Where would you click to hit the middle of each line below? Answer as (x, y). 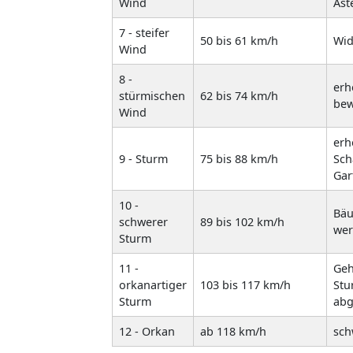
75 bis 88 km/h (239, 158)
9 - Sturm (143, 158)
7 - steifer (144, 32)
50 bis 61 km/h (239, 40)
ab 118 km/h (233, 331)
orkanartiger (153, 284)
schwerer (143, 221)
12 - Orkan (147, 331)
